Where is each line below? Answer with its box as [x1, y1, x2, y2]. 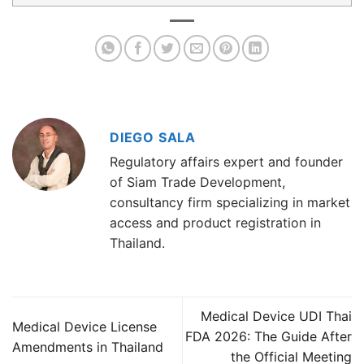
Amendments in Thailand [12, 338, 163, 355]
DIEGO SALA [110, 129, 196, 146]
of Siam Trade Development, [110, 174, 285, 191]
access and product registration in [110, 214, 321, 232]
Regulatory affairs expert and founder [110, 154, 343, 171]
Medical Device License [12, 318, 157, 335]
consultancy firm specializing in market [110, 194, 350, 211]
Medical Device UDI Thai [201, 308, 352, 325]
